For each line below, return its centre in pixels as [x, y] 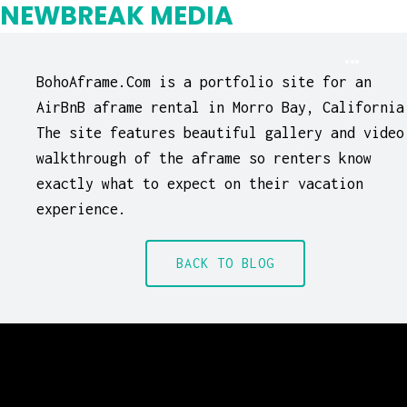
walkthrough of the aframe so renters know [204, 158]
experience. [81, 209]
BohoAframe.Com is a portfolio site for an [204, 82]
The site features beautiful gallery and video [220, 133]
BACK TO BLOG [225, 263]
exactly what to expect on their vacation [200, 184]
